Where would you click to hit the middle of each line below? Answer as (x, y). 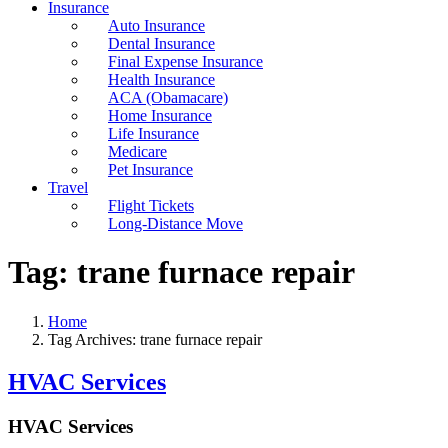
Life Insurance (153, 133)
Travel (68, 187)
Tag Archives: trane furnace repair (155, 339)
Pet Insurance (150, 169)
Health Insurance (161, 79)
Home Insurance (160, 115)
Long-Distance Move (175, 223)
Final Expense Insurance (185, 61)
